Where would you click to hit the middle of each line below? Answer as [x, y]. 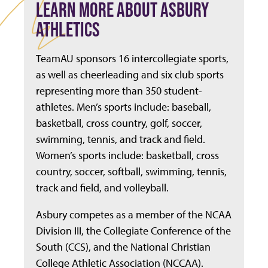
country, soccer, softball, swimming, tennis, [131, 172]
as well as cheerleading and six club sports [130, 75]
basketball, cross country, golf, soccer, [119, 123]
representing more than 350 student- [119, 91]
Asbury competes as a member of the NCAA [134, 215]
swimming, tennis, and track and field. [121, 139]
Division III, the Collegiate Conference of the [133, 231]
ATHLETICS [68, 30]
